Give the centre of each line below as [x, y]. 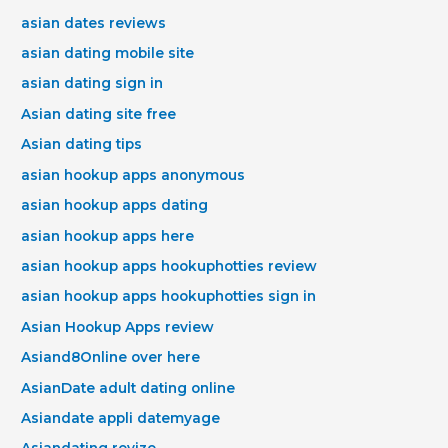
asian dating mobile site [108, 53]
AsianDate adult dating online [128, 387]
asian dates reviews [94, 22]
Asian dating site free [99, 113]
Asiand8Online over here [111, 357]
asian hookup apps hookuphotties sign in [169, 296]
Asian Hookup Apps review [118, 326]
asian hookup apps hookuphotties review [169, 265]
